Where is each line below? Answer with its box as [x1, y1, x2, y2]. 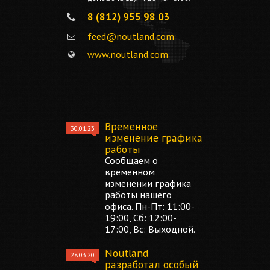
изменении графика [105, 177, 191, 189]
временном [105, 166, 155, 178]
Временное [105, 119, 158, 133]
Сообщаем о [105, 154, 158, 166]
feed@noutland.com [87, 30, 174, 42]
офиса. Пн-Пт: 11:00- [105, 200, 195, 212]
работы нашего [105, 189, 172, 201]
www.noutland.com [87, 48, 168, 60]
